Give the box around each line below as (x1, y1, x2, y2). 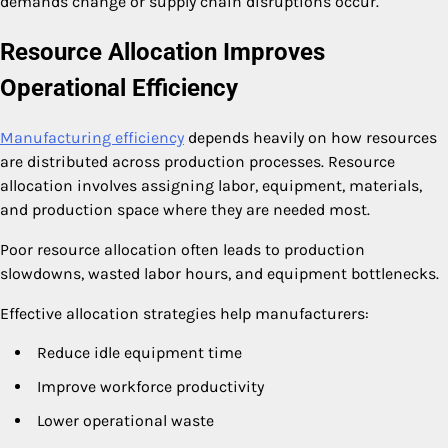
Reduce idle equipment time (37, 342, 242, 362)
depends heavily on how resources (184, 127, 437, 147)
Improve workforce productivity (37, 376, 264, 396)
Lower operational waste (37, 410, 214, 430)
